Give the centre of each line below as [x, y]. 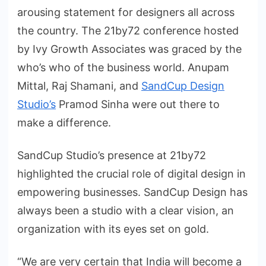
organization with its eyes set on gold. [116, 229]
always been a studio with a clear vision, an [126, 211]
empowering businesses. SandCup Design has [132, 192]
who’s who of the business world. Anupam [123, 68]
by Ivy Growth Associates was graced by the [129, 49]
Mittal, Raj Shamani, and [79, 86]
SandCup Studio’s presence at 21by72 [112, 156]
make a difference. [67, 123]
